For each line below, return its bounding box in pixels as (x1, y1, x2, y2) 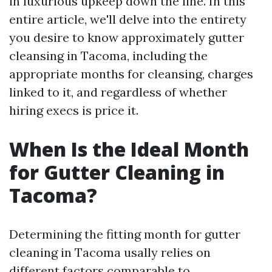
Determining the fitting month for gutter (9, 226, 240, 242)
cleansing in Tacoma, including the (9, 48, 208, 63)
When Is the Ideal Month (9, 136, 249, 162)
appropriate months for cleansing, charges (9, 66, 253, 81)
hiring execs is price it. (9, 103, 138, 118)
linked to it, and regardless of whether (9, 84, 227, 100)
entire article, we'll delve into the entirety (9, 12, 246, 27)
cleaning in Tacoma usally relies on (9, 245, 211, 260)
